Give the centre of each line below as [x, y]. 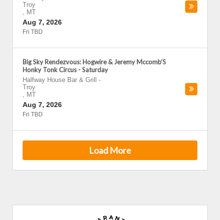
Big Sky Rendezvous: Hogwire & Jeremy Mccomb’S [94, 62]
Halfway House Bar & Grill [60, 80]
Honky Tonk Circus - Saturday [65, 70]
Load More [110, 150]
